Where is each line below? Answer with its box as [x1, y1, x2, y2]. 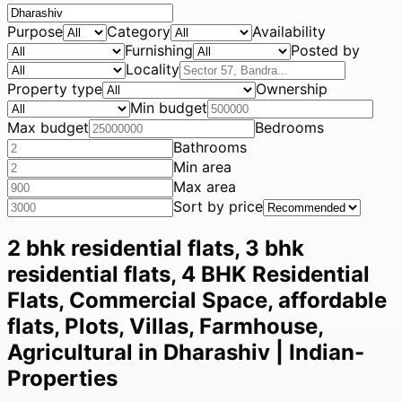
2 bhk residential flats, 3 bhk [7, 234, 304, 261]
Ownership [256, 80, 328, 98]
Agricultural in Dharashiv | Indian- [7, 338, 364, 365]
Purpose [7, 22, 63, 40]
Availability [252, 22, 326, 40]
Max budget [7, 118, 89, 136]
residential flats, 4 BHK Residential [7, 260, 370, 287]
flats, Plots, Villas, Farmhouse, [7, 312, 323, 339]
